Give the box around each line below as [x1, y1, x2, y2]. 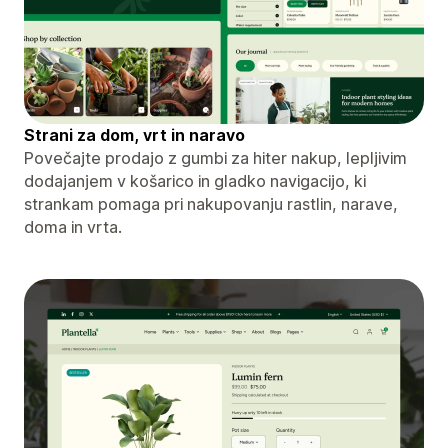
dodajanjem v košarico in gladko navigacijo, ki [24, 170, 366, 191]
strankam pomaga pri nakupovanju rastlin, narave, [24, 193, 398, 214]
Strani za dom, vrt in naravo [24, 124, 245, 145]
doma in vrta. [24, 216, 122, 237]
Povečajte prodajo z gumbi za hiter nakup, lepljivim [24, 147, 407, 168]
